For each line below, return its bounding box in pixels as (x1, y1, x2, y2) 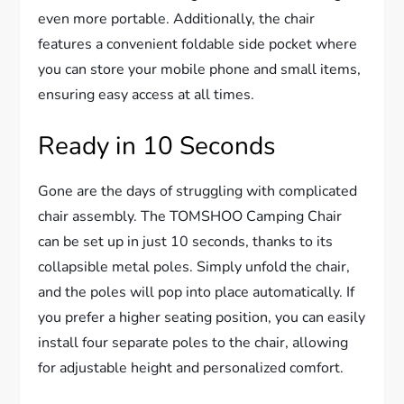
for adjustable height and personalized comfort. (38, 357, 344, 378)
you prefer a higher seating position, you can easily (38, 307, 366, 327)
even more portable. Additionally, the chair (38, 8, 316, 29)
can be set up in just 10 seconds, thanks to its (38, 231, 334, 252)
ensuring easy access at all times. (38, 84, 255, 105)
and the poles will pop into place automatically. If (38, 281, 355, 302)
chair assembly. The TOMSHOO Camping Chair (38, 206, 343, 226)
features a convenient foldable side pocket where (38, 33, 358, 54)
